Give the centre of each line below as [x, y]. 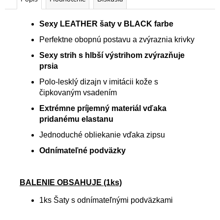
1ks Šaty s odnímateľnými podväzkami [106, 200]
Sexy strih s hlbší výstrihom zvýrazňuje [112, 55]
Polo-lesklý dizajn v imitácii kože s [99, 82]
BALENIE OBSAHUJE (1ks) [71, 183]
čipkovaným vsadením [78, 93]
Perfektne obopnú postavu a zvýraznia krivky [117, 40]
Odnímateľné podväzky [82, 151]
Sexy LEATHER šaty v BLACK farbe [106, 24]
